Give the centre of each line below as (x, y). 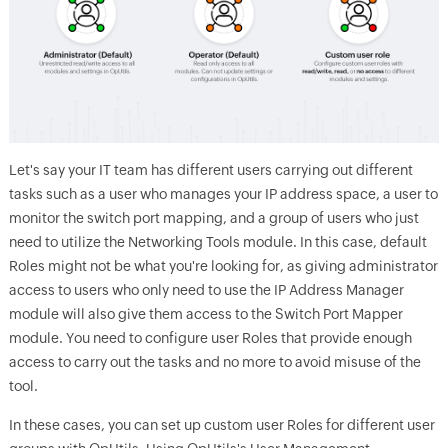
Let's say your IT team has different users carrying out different (210, 169)
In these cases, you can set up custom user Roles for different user (221, 424)
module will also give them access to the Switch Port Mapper (205, 313)
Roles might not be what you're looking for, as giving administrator (223, 265)
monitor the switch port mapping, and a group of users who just (213, 217)
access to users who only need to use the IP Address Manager (206, 289)
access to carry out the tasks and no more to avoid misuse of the (214, 361)
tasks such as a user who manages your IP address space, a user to (223, 193)
